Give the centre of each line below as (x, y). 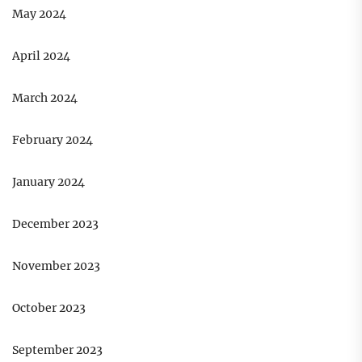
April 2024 (41, 56)
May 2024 (39, 14)
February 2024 (53, 140)
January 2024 (48, 182)
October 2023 (49, 308)
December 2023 (55, 224)
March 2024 (45, 98)
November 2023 (56, 266)
